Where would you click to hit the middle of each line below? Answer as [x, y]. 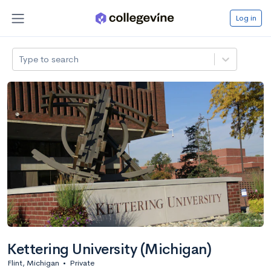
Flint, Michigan [33, 263]
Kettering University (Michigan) [109, 249]
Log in [246, 18]
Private [82, 263]
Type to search [49, 59]
